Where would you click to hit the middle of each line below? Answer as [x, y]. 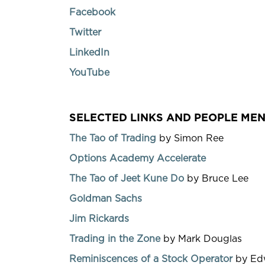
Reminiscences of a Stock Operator [151, 259]
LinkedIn [89, 52]
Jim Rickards [99, 219]
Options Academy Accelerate [138, 158]
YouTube [89, 72]
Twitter [85, 32]
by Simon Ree [190, 138]
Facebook [92, 12]
